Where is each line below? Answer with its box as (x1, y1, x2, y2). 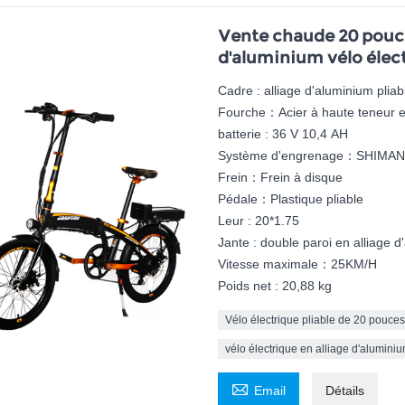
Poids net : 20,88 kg (217, 278, 332, 294)
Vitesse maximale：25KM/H (217, 257, 377, 272)
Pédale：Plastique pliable (217, 192, 363, 207)
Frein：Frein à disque (217, 170, 343, 185)
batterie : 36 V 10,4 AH (217, 127, 348, 142)
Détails (325, 383, 364, 399)
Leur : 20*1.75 (217, 213, 299, 229)
